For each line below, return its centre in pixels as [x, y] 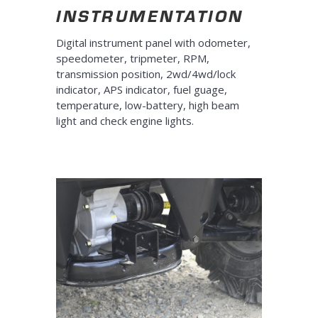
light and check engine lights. [125, 121]
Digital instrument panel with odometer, [153, 43]
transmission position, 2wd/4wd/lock [146, 74]
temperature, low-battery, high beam [148, 105]
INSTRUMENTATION [150, 16]
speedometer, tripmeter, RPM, [133, 59]
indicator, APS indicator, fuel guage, [142, 90]
